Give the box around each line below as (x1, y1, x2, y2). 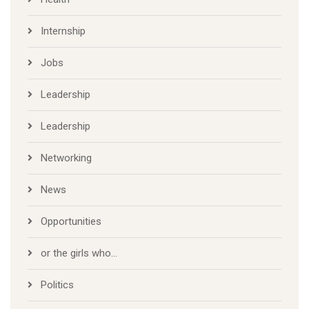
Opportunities (41, 215, 101, 228)
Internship (41, 25, 86, 38)
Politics (41, 279, 74, 292)
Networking (41, 152, 92, 165)
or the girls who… (41, 247, 117, 260)
